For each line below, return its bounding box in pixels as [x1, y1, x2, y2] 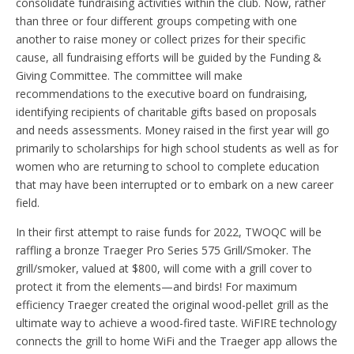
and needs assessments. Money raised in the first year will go [16, 122, 330, 137]
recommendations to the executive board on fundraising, [16, 85, 307, 101]
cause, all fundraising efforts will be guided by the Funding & [16, 49, 322, 65]
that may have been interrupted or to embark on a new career [16, 176, 333, 192]
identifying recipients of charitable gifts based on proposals [16, 104, 317, 119]
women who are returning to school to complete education [16, 158, 319, 174]
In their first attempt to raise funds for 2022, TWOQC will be [16, 224, 322, 239]
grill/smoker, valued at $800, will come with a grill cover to [16, 260, 312, 276]
